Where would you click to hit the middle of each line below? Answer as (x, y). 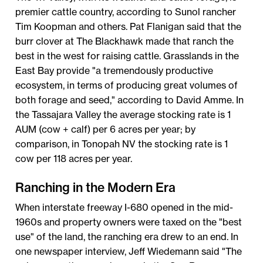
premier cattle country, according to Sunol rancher (126, 11)
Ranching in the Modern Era (96, 187)
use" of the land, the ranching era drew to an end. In (127, 237)
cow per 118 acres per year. (74, 158)
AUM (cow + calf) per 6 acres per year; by (106, 129)
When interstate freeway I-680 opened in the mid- (124, 208)
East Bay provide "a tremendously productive (114, 70)
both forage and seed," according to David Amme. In (130, 100)
